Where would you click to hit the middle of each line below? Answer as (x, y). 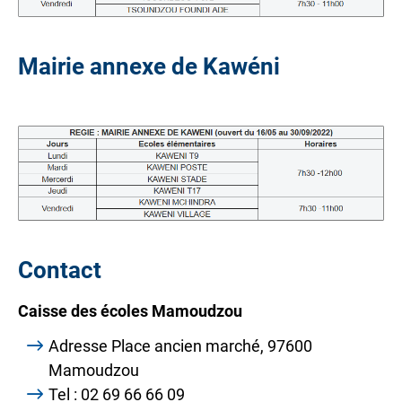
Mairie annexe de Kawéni (152, 66)
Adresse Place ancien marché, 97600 (180, 346)
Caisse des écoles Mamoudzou (130, 311)
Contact (62, 270)
